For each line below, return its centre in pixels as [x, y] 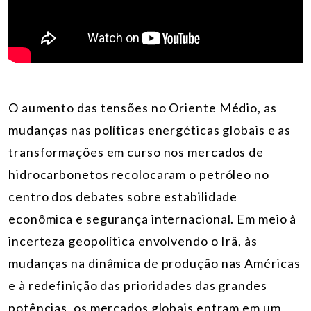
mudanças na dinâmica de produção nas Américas [154, 263]
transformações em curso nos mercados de [136, 152]
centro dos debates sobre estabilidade [123, 196]
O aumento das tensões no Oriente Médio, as [143, 107]
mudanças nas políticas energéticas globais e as [150, 129]
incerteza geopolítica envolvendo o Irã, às [133, 241]
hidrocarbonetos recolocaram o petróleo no [139, 174]
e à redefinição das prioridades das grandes [138, 285]
